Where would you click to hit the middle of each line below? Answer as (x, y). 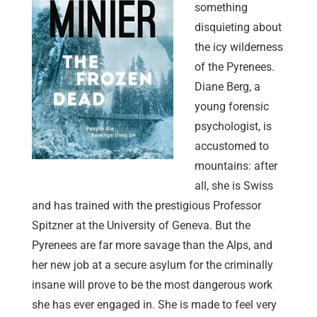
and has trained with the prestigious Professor (146, 206)
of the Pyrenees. (235, 67)
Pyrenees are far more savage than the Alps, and (152, 246)
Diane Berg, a (227, 87)
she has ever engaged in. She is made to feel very (154, 305)
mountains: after (236, 166)
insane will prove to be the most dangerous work (152, 285)
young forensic (232, 107)
